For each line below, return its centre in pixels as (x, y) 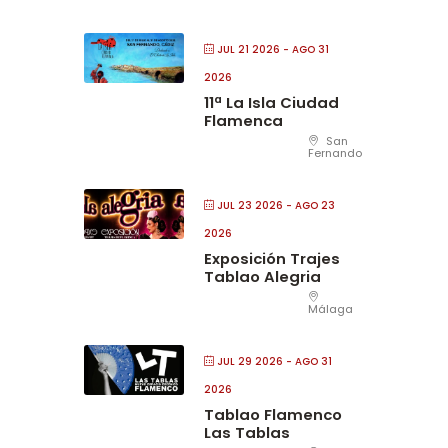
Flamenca (243, 121)
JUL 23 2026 (250, 206)
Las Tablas (247, 433)
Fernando (335, 153)
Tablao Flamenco (273, 415)
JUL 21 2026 (248, 50)
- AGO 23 (309, 206)
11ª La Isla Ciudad (271, 103)
